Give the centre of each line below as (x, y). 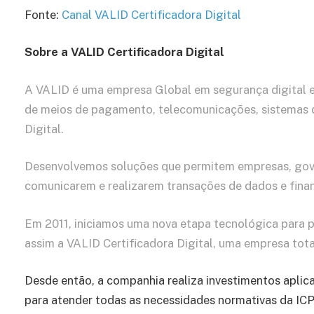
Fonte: (43, 14)
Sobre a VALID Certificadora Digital (124, 52)
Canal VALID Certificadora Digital (151, 14)
